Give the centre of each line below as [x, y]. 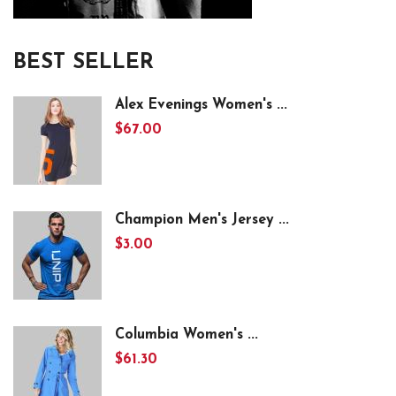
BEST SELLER [84, 63]
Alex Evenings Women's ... [201, 105]
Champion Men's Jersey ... [202, 220]
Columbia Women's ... [187, 335]
